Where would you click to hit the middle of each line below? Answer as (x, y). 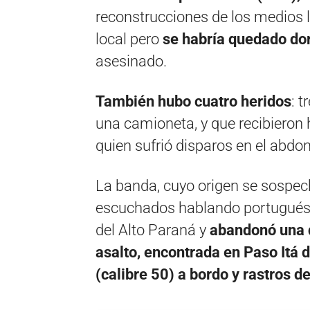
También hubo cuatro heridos (193, 101)
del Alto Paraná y (153, 230)
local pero (129, 39)
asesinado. (131, 61)
